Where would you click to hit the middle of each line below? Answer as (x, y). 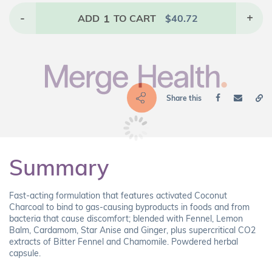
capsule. (25, 253)
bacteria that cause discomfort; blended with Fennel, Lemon (126, 219)
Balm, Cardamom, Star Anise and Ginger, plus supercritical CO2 (132, 230)
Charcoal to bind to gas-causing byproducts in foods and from (129, 207)
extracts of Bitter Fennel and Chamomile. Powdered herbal (124, 242)
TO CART (135, 19)
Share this (184, 98)
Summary (59, 168)
